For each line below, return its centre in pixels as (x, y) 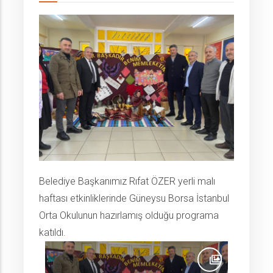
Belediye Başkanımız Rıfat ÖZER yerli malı (127, 182)
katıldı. (52, 233)
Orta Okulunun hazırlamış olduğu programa (129, 216)
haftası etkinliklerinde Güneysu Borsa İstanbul (134, 199)
